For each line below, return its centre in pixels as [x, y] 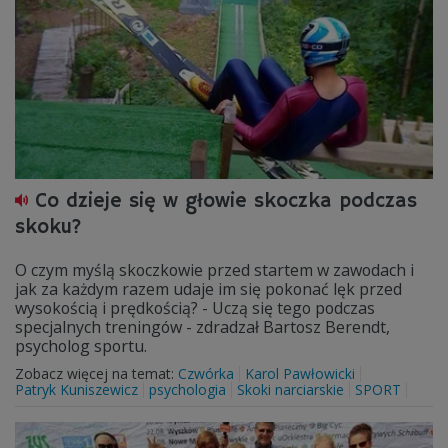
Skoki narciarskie [290, 389]
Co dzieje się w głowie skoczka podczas [226, 201]
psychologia [187, 389]
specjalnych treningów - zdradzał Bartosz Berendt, [202, 327]
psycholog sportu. [81, 346]
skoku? [48, 227]
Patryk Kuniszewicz [76, 389]
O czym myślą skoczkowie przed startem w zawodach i [214, 270]
